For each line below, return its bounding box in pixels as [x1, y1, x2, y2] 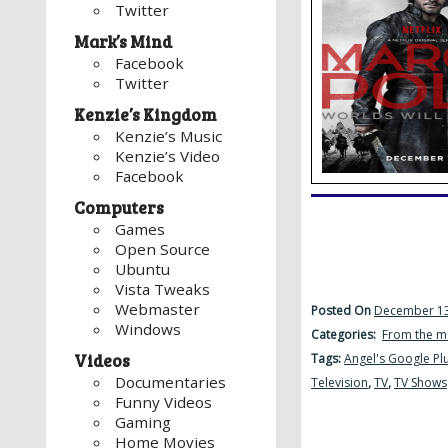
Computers [74, 196, 164, 220]
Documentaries [115, 372, 227, 393]
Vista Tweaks [115, 279, 211, 300]
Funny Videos [115, 392, 213, 413]
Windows [115, 319, 182, 340]
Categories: [311, 326, 382, 344]
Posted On [311, 302, 374, 320]
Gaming [115, 412, 172, 433]
